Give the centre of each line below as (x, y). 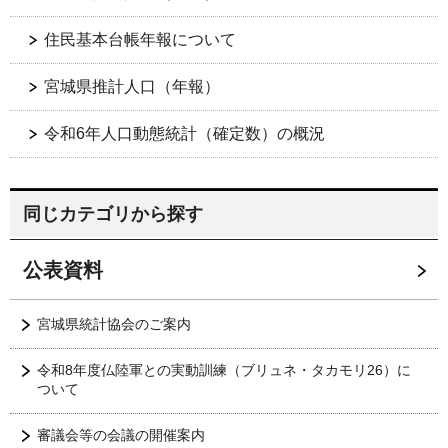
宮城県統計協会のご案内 (114, 324)
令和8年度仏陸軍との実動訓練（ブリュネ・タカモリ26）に (224, 370)
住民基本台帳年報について (140, 40)
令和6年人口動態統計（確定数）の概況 (184, 134)
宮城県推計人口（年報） (132, 87)
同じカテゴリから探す (113, 214)
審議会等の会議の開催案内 (121, 435)
